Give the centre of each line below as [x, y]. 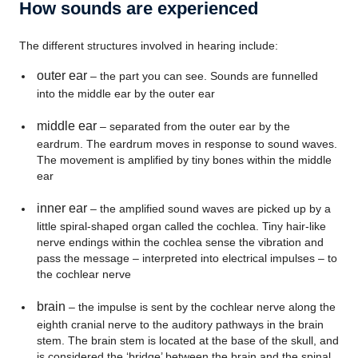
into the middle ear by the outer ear [125, 93]
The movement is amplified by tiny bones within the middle [184, 160]
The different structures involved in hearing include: [149, 46]
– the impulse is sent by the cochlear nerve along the [200, 307]
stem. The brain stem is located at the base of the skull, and [187, 340]
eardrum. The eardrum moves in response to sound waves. [187, 144]
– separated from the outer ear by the [193, 126]
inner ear [62, 208]
